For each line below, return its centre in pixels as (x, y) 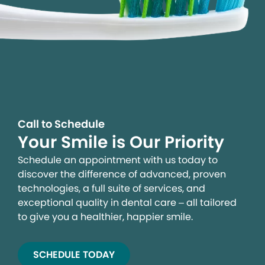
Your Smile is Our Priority (123, 143)
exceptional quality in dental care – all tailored (127, 203)
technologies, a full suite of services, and (112, 189)
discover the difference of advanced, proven (122, 174)
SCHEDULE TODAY (74, 255)
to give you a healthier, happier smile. (105, 217)
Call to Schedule (61, 124)
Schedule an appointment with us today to (118, 160)
